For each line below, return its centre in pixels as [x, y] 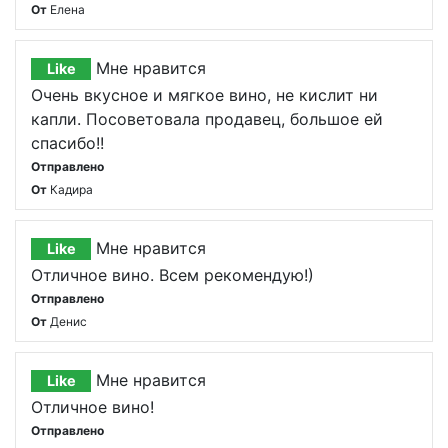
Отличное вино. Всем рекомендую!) [172, 275]
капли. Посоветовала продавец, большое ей [207, 119]
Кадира [71, 189]
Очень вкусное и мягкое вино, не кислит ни [204, 95]
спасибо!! [67, 143]
